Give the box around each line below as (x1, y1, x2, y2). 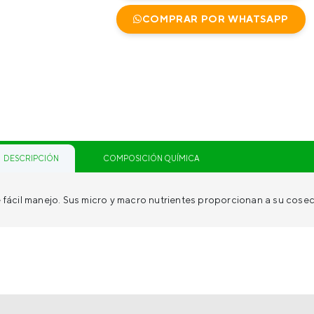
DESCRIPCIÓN (3, 153, 59, 163)
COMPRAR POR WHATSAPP (142, 13, 289, 25)
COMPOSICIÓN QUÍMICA (103, 153, 200, 163)
